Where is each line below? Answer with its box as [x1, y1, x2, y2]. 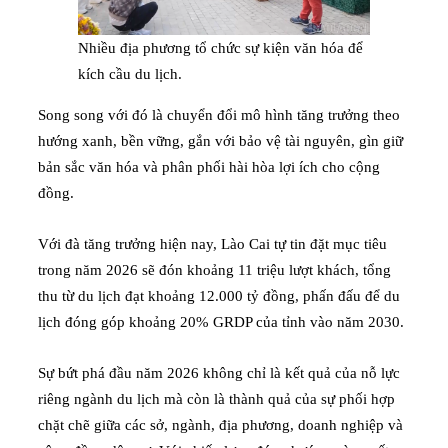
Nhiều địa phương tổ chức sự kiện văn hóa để [78, 39, 363, 56]
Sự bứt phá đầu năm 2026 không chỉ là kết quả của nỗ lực [38, 364, 400, 381]
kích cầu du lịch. [78, 65, 182, 82]
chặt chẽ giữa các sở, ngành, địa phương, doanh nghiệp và [38, 416, 403, 433]
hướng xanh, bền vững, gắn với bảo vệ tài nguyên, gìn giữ [38, 132, 403, 149]
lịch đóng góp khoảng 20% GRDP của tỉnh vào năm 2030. [38, 313, 404, 330]
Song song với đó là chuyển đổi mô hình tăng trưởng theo [38, 106, 400, 123]
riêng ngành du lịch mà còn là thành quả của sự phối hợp [38, 390, 395, 407]
